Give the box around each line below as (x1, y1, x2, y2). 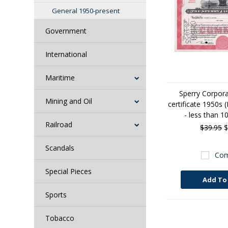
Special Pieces (45, 166, 92, 176)
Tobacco (45, 213, 75, 223)
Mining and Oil (45, 96, 93, 106)
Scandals (45, 143, 75, 153)
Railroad (45, 120, 73, 129)
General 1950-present (52, 6, 120, 15)
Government (45, 26, 87, 36)
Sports (45, 190, 67, 199)
